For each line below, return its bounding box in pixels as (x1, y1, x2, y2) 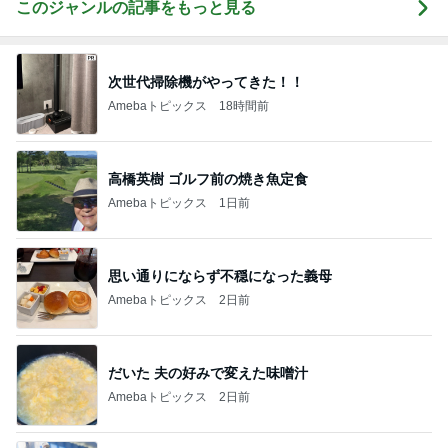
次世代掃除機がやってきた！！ (108, 73, 304, 90)
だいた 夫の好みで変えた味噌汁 (108, 364, 308, 381)
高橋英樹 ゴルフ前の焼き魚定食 (108, 170, 308, 187)
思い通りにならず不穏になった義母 (108, 267, 332, 284)
